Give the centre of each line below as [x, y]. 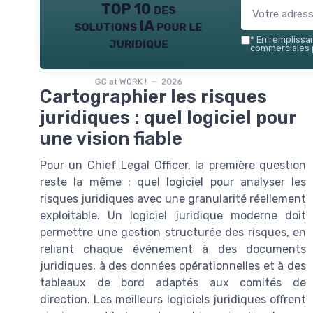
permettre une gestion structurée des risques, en [173, 232]
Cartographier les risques [153, 96]
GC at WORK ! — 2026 [138, 81]
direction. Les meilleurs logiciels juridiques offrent [173, 299]
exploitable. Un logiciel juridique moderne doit [173, 216]
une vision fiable [111, 138]
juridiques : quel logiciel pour [168, 117]
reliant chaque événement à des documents [173, 249]
